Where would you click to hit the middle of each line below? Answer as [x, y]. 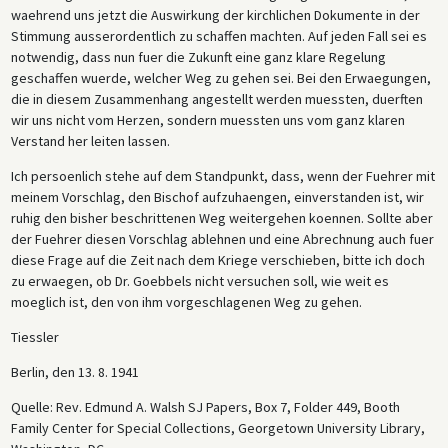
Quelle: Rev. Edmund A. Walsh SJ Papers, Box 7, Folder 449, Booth [205, 406]
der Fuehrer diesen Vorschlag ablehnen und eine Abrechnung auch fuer [222, 238]
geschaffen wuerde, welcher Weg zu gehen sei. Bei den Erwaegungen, [220, 77]
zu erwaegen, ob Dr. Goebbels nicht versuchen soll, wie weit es [199, 280]
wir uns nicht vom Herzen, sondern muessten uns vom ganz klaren [207, 119]
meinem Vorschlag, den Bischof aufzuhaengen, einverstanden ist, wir [217, 196]
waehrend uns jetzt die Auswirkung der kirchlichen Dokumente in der [215, 14]
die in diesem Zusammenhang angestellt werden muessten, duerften [216, 98]
